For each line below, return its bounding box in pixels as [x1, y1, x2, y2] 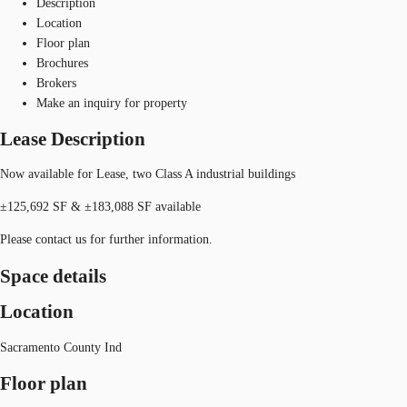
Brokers [36, 75, 76, 90]
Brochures [36, 55, 88, 70]
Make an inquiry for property [36, 95, 187, 110]
